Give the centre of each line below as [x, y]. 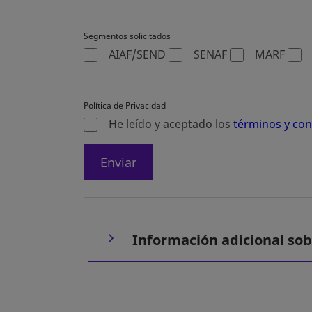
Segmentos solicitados [127, 36]
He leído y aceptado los [171, 124]
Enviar [118, 162]
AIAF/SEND [137, 54]
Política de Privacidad [125, 105]
